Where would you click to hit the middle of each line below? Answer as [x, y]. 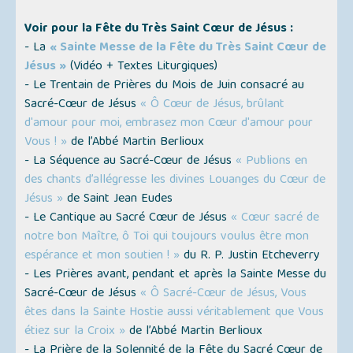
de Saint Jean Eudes [118, 200]
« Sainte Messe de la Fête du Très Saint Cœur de [188, 48]
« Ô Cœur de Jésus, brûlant [213, 105]
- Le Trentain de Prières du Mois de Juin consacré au [165, 86]
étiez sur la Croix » [75, 332]
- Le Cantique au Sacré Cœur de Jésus [128, 219]
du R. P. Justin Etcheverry [250, 256]
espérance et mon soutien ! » [102, 256]
